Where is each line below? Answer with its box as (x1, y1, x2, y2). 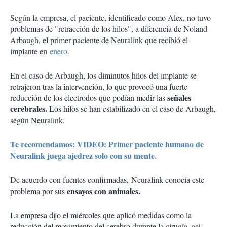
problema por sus (10, 185, 67, 197)
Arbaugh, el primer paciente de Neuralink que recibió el (10, 34, 188, 46)
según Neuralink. (10, 115, 65, 126)
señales (167, 92, 191, 104)
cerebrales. (10, 103, 49, 115)
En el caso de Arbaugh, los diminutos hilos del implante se (10, 70, 197, 81)
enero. (50, 46, 69, 57)
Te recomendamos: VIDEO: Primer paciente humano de (10, 138, 204, 150)
